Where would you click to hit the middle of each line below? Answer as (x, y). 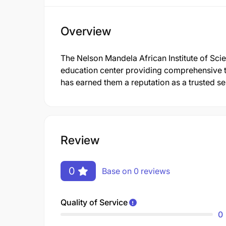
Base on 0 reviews (136, 171)
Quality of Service (94, 202)
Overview (86, 31)
